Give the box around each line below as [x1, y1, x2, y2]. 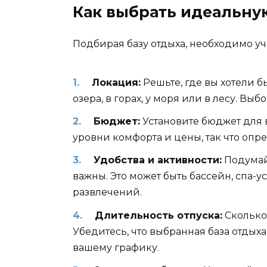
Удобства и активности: [93, 154, 222, 166]
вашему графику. [73, 241, 159, 253]
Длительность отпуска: [94, 209, 222, 221]
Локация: [91, 76, 141, 88]
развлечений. [73, 187, 142, 198]
